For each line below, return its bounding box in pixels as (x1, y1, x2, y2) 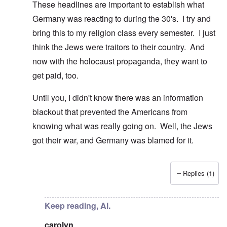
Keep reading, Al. (45, 200, 110, 212)
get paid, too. (32, 69, 83, 82)
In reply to (32, 173, 69, 185)
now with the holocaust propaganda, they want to (32, 55, 207, 67)
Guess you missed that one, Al (69, 173, 178, 185)
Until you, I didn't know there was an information (32, 92, 203, 104)
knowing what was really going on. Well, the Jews (32, 120, 212, 132)
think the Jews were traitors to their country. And (32, 41, 205, 53)
